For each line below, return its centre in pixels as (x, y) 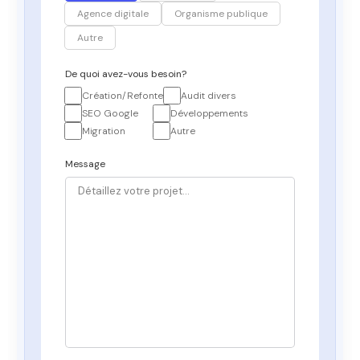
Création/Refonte (123, 96)
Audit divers (209, 96)
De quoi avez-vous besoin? (126, 74)
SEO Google (110, 113)
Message (85, 164)
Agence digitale (113, 14)
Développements (209, 113)
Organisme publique (221, 14)
